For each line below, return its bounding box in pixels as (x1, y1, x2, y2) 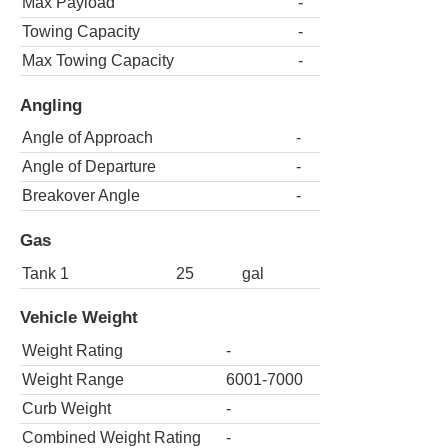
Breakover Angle (22, 187, 140, 205)
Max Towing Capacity (22, 52, 174, 70)
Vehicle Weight (20, 307, 138, 328)
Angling (20, 94, 82, 115)
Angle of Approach (22, 129, 153, 147)
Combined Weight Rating (22, 428, 201, 446)
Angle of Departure (22, 158, 156, 176)
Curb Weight (22, 399, 111, 417)
